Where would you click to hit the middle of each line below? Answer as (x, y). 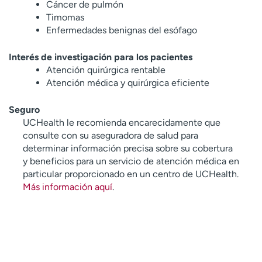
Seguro (24, 109)
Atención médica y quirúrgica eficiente (128, 82)
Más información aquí (68, 187)
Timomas (65, 17)
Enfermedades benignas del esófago (122, 30)
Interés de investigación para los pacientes (101, 57)
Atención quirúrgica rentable (106, 70)
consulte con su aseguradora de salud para (111, 135)
